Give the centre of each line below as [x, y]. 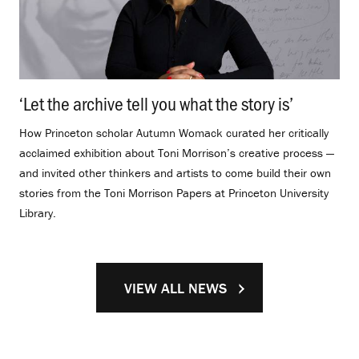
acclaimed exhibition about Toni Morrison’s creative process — [177, 153]
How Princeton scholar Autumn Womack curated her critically [174, 133]
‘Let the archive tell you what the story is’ [156, 103]
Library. [38, 213]
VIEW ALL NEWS [175, 288]
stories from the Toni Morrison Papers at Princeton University [174, 193]
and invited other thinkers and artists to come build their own [175, 173]
